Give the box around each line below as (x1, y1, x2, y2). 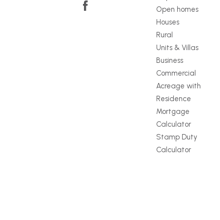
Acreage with (156, 82, 201, 91)
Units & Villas (156, 43, 199, 53)
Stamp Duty (156, 133, 198, 142)
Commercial (156, 69, 196, 78)
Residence (156, 94, 192, 104)
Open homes (156, 5, 199, 14)
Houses (156, 18, 180, 27)
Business (156, 56, 184, 65)
